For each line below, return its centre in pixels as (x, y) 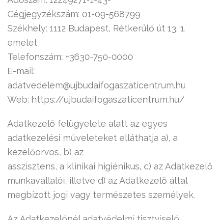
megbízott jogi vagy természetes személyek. (101, 195)
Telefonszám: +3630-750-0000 (70, 57)
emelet (22, 42)
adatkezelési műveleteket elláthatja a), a (93, 138)
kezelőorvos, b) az (45, 152)
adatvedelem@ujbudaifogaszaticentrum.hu (96, 85)
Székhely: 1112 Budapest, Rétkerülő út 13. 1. (96, 28)
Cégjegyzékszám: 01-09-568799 (74, 14)
